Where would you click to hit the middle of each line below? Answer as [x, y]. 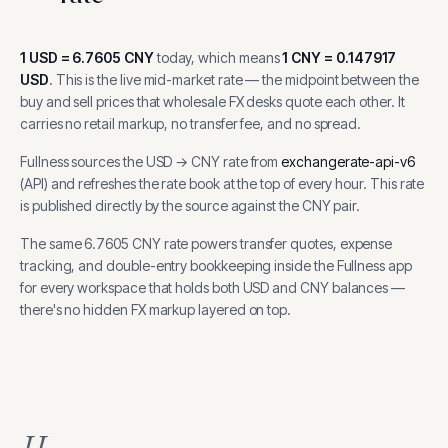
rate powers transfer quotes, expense [276, 243]
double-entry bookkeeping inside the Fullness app [259, 265]
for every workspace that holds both [130, 287]
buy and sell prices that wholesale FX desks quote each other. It [212, 101]
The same [52, 243]
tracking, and [62, 265]
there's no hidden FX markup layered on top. [156, 309]
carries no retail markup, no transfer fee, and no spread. [191, 123]
